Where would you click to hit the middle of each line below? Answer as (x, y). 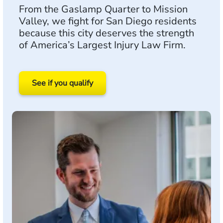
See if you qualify (62, 83)
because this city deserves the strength (107, 33)
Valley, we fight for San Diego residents (108, 21)
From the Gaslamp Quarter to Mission (103, 9)
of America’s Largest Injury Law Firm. (102, 45)
